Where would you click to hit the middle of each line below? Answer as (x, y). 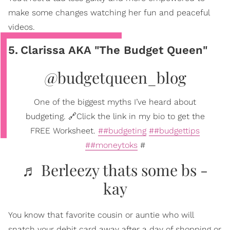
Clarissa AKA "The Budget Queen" (114, 50)
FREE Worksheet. (64, 130)
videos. (22, 27)
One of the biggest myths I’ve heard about (115, 102)
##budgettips (174, 130)
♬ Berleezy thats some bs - (115, 170)
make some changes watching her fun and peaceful (109, 12)
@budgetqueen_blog (115, 77)
